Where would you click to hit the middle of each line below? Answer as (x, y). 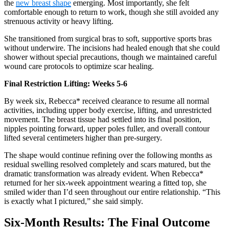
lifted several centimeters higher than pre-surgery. (83, 138)
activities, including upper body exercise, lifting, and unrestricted (108, 110)
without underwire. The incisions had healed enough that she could (112, 48)
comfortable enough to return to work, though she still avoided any (111, 12)
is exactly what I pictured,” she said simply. (74, 201)
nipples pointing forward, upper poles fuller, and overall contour (107, 128)
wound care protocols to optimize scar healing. (79, 66)
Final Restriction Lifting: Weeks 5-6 (66, 83)
